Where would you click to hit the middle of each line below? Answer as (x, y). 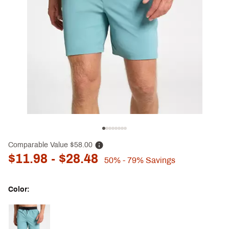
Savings (159, 161)
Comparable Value (38, 145)
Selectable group (32, 209)
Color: (19, 190)
